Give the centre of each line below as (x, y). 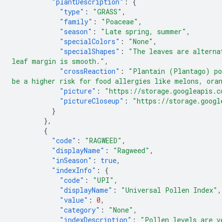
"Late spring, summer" (143, 31)
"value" (74, 200)
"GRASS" (107, 12)
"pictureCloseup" (92, 101)
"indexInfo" (74, 170)
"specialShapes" (90, 51)
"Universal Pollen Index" (169, 190)
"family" (76, 22)
